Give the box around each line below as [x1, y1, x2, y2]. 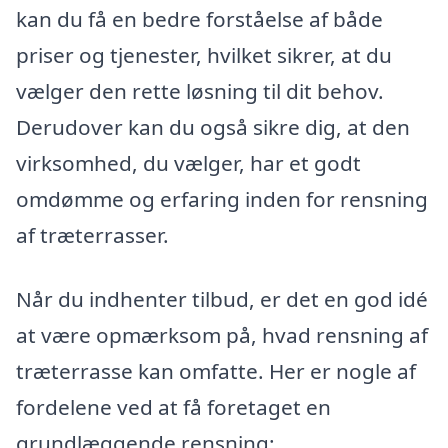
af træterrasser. [16, 221, 169, 250]
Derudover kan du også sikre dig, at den [16, 113, 410, 142]
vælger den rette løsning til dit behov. [16, 77, 384, 106]
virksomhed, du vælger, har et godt [16, 149, 361, 178]
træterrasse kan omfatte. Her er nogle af [16, 356, 416, 385]
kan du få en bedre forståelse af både [16, 5, 383, 34]
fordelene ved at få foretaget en [16, 392, 331, 421]
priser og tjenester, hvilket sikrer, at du [16, 41, 392, 70]
